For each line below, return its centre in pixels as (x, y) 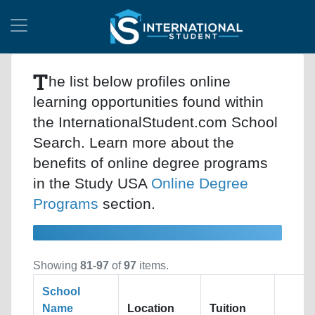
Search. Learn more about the (134, 142)
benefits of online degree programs (150, 162)
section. (127, 203)
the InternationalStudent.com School (155, 122)
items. (153, 265)
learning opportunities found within (148, 101)
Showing (57, 265)
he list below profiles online (140, 81)
